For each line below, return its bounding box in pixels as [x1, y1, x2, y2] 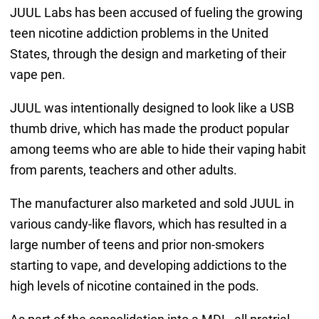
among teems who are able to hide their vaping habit [9, 141, 306, 157]
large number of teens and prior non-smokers [9, 236, 264, 252]
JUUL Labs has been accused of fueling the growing [9, 4, 303, 20]
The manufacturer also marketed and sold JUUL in [9, 195, 294, 211]
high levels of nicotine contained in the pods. [9, 278, 259, 293]
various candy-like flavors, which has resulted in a [9, 216, 287, 231]
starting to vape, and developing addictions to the [9, 257, 287, 273]
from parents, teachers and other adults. [9, 162, 237, 177]
